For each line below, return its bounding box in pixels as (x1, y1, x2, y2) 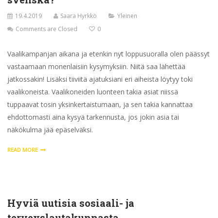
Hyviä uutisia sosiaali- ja (7, 196, 134, 209)
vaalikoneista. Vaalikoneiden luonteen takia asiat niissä (7, 87, 178, 96)
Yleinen (117, 11, 137, 20)
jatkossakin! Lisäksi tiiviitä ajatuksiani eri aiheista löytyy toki (7, 74, 193, 84)
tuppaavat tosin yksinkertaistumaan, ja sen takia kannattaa (7, 99, 193, 109)
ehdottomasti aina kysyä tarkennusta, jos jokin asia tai (7, 112, 179, 122)
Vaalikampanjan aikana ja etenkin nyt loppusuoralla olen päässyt (7, 49, 210, 58)
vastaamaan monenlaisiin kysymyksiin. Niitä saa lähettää (7, 61, 185, 71)
